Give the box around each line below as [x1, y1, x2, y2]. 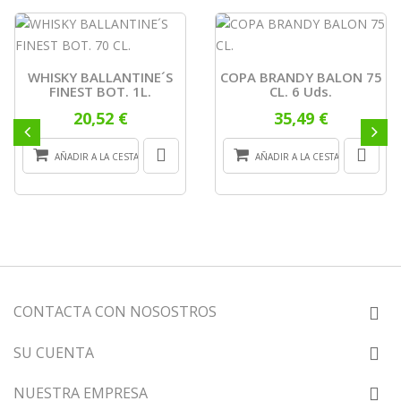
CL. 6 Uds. [269, 82, 332, 101]
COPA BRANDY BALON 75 [219, 68, 382, 87]
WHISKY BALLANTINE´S [28, 68, 173, 87]
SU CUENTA [13, 343, 94, 363]
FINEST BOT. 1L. [49, 82, 151, 101]
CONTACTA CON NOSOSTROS [13, 302, 217, 322]
